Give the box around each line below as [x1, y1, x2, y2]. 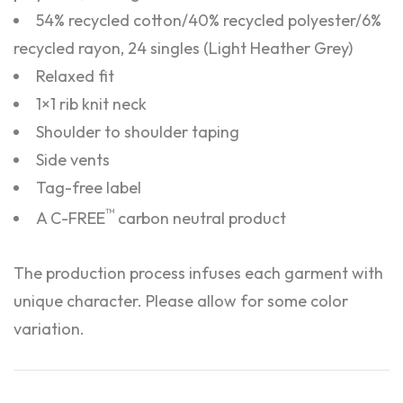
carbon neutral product [114, 208, 286, 228]
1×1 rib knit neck [36, 94, 147, 114]
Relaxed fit [36, 66, 114, 86]
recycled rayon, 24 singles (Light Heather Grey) [13, 38, 353, 58]
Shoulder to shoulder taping [36, 121, 239, 142]
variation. [13, 318, 85, 339]
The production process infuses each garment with [13, 263, 383, 283]
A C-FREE [36, 208, 105, 228]
